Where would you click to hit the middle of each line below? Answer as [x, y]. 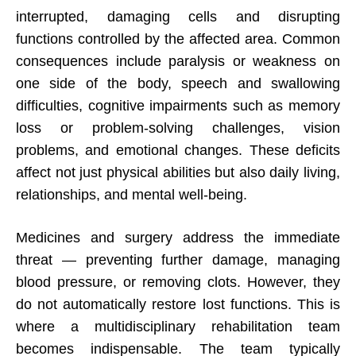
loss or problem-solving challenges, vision [178, 128]
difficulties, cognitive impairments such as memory [178, 106]
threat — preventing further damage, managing [178, 260]
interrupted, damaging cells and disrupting [178, 17]
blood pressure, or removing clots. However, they [178, 282]
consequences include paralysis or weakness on [178, 62]
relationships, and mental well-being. [132, 195]
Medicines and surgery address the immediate [178, 238]
